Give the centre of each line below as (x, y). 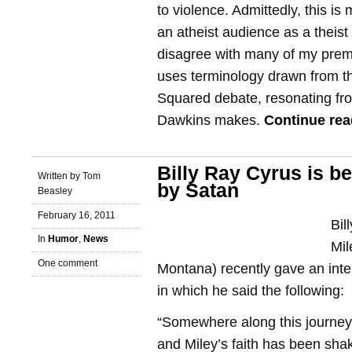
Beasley (55, 191)
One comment (68, 264)
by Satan (198, 191)
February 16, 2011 (77, 215)
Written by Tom (69, 176)
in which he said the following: (251, 291)
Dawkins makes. (211, 120)
